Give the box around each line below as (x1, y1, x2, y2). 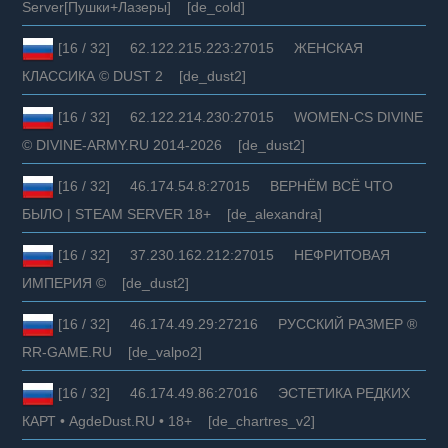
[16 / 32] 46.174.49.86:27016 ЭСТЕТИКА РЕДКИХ (54, 384, 411, 401)
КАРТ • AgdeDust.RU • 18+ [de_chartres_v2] (22, 412, 316, 429)
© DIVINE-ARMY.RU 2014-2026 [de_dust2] (22, 136, 306, 153)
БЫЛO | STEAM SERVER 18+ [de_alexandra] (22, 205, 323, 222)
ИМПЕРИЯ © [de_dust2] (22, 274, 190, 291)
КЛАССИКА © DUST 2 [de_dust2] (22, 67, 247, 84)
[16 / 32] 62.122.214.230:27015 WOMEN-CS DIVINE (54, 108, 424, 125)
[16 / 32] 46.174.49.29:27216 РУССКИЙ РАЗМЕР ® (54, 315, 418, 332)
